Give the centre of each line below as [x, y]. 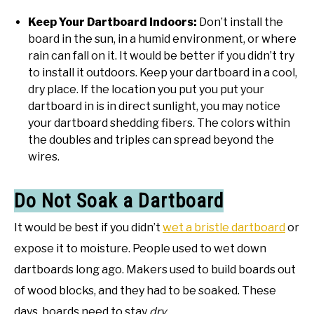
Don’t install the [241, 22]
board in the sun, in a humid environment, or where [162, 39]
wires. [44, 156]
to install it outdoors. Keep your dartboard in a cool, [163, 72]
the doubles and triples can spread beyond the [151, 139]
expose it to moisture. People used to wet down [140, 248]
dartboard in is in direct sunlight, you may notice [154, 106]
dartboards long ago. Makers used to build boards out [155, 269]
